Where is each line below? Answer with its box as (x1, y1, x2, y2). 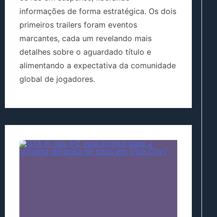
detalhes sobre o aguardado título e (19, 47, 151, 57)
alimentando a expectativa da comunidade (19, 61, 176, 71)
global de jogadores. (19, 74, 95, 84)
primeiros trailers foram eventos (19, 20, 137, 30)
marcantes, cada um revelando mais (19, 33, 152, 44)
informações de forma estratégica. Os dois (19, 6, 176, 16)
